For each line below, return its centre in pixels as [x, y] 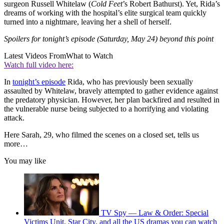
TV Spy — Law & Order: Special [155, 213]
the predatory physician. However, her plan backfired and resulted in [112, 100]
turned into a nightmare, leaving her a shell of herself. [88, 22]
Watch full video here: [39, 65]
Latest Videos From [35, 56]
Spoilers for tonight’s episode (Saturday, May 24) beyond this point [109, 39]
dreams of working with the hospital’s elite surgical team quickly [105, 13]
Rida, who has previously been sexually [129, 82]
